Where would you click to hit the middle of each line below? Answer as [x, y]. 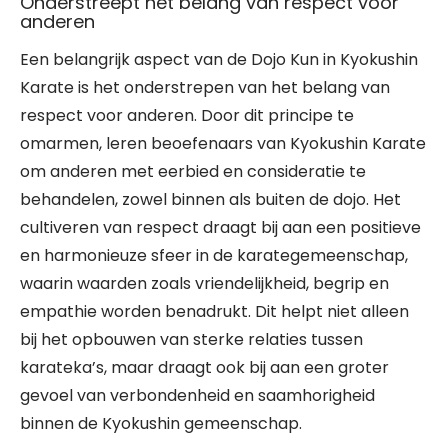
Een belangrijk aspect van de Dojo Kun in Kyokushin [219, 59]
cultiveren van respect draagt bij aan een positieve [220, 227]
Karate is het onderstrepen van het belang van [205, 87]
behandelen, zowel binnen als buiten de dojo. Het [210, 199]
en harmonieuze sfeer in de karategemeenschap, [214, 255]
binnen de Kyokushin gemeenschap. [161, 423]
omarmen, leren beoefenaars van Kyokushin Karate [223, 143]
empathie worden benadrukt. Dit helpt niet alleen [214, 311]
